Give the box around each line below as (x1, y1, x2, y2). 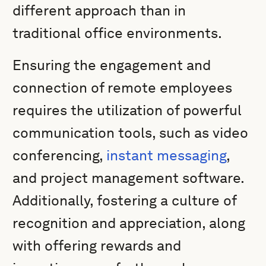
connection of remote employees (12, 79, 233, 96)
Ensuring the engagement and (12, 56, 211, 74)
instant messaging (106, 147, 227, 164)
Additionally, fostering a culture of (12, 192, 237, 209)
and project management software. (12, 169, 245, 186)
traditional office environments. (12, 24, 223, 42)
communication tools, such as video (12, 124, 249, 141)
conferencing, (12, 147, 107, 164)
